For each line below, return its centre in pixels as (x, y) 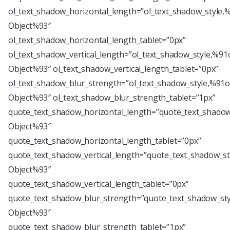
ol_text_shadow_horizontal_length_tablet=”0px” (97, 40)
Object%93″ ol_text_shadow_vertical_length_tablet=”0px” (113, 69)
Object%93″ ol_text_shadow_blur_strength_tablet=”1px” (112, 98)
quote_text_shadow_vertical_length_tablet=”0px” (99, 184)
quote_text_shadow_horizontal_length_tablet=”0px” (105, 141)
